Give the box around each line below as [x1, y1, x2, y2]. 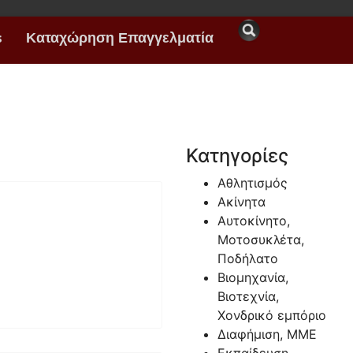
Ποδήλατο [217, 251, 278, 266]
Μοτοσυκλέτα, [217, 232, 304, 247]
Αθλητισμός [217, 175, 288, 191]
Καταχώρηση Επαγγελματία [26, 28, 214, 51]
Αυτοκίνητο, [217, 213, 290, 229]
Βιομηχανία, [217, 269, 288, 285]
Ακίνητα [217, 194, 266, 210]
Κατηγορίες [185, 144, 288, 167]
